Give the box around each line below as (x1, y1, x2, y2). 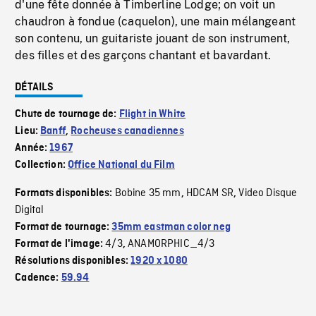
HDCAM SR (186, 186, 234, 200)
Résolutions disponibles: (15, 255, 131, 267)
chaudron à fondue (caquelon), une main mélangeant (15, 15, 296, 28)
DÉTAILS (15, 82, 54, 93)
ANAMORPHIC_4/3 (128, 237, 215, 251)
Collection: (15, 159, 68, 171)
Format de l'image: (15, 238, 106, 250)
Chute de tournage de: (15, 109, 119, 120)
